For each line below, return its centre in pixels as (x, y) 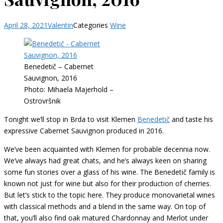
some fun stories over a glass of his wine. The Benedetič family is (110, 172)
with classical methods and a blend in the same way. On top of (105, 206)
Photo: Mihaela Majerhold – (69, 89)
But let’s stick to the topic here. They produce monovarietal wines (110, 195)
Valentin (60, 25)
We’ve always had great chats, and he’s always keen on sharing (105, 160)
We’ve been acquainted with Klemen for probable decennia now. (107, 149)
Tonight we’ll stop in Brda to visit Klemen (71, 119)
